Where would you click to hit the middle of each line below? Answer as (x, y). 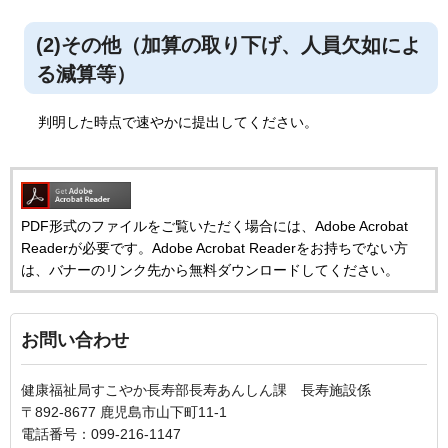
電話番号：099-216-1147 (101, 433)
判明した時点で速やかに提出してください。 (178, 122)
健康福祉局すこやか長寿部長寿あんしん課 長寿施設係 (196, 389)
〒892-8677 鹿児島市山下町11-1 (124, 411)
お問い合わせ (75, 339)
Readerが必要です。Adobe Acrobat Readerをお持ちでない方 (214, 247)
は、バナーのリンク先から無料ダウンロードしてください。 (210, 269)
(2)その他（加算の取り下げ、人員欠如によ (228, 45)
